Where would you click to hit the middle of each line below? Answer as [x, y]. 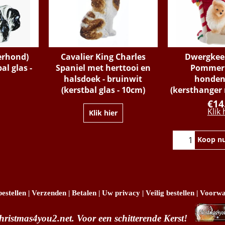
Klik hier [103, 113]
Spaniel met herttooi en [103, 68]
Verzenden [49, 193]
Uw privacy [121, 193]
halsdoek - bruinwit [103, 79]
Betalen [84, 193]
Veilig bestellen [170, 193]
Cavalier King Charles [103, 57]
